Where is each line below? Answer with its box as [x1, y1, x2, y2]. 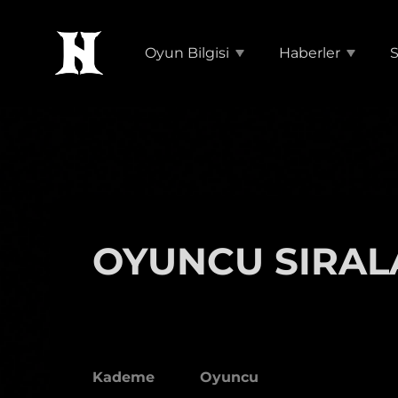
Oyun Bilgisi [145, 44, 229, 61]
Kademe [92, 369, 155, 386]
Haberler [279, 44, 340, 61]
